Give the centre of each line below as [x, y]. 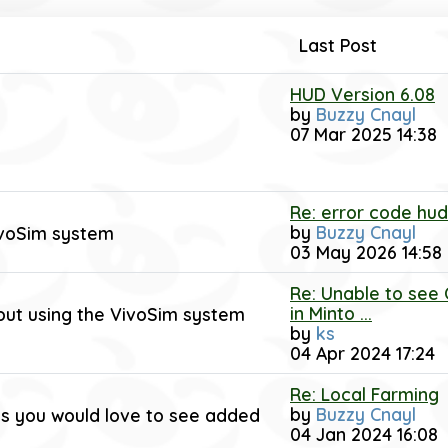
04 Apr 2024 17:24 [362, 353]
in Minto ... [331, 313]
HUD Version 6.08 [362, 94]
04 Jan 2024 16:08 [364, 434]
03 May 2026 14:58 [366, 252]
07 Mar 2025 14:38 [363, 134]
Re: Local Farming [364, 394]
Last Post [338, 45]
